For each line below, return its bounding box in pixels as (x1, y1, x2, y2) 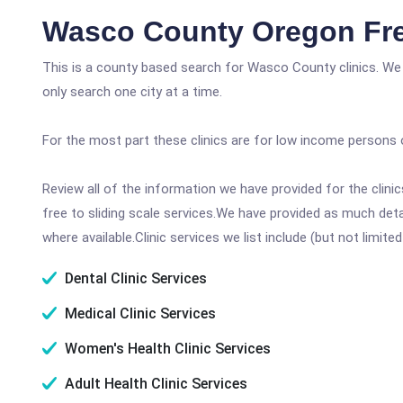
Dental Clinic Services (61, 270, 207, 287)
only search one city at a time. (42, 84, 222, 100)
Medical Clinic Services (61, 305, 216, 322)
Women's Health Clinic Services (61, 340, 271, 357)
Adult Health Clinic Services (61, 375, 247, 392)
